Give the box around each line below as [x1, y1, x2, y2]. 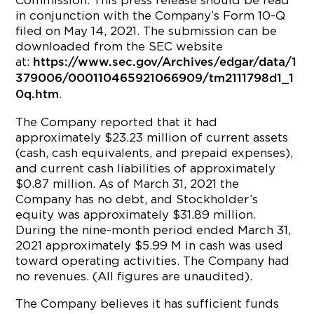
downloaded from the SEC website [15, 40, 224, 53]
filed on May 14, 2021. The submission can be [15, 25, 278, 37]
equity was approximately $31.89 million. [15, 208, 257, 221]
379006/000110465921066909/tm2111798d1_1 [15, 72, 294, 84]
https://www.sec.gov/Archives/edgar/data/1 [33, 56, 297, 68]
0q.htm [15, 88, 60, 100]
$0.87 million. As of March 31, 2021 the [15, 177, 240, 190]
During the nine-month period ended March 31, [15, 224, 292, 236]
